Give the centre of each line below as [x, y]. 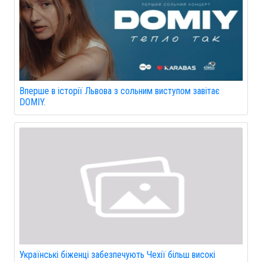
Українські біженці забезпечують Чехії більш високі [117, 255]
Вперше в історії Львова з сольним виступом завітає [119, 91]
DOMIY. [32, 102]
